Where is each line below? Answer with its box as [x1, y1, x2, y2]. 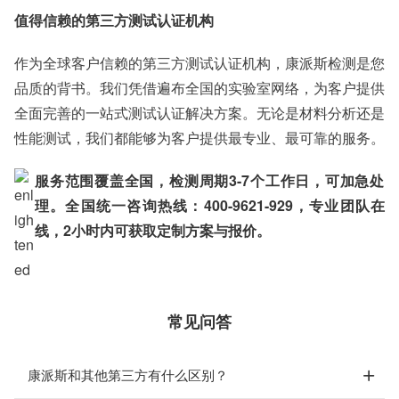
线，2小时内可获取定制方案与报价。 [35, 220, 271, 240]
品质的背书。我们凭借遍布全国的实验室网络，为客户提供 [14, 77, 385, 98]
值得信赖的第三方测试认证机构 [14, 10, 214, 30]
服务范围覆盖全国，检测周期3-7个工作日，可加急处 [35, 170, 385, 191]
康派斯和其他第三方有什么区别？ [28, 365, 228, 384]
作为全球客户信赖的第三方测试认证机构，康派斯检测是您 [14, 53, 385, 73]
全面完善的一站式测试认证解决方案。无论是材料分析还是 [14, 102, 385, 123]
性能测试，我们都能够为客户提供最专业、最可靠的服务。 [14, 127, 385, 148]
